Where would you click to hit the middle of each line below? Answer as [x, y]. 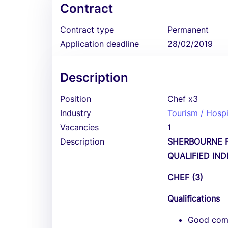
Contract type [87, 30]
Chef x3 [183, 99]
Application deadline [99, 44]
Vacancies [79, 127]
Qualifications [194, 198]
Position [76, 99]
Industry [76, 113]
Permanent [188, 30]
